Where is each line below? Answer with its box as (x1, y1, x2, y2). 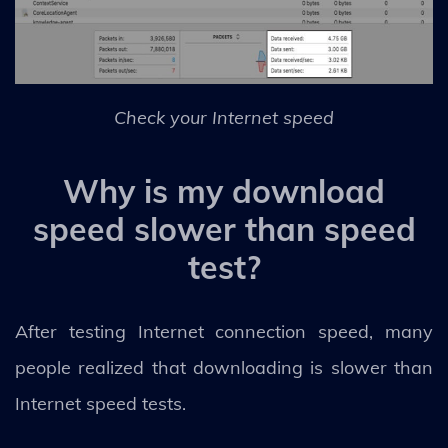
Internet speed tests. (15, 391, 191, 415)
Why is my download (63, 170, 385, 211)
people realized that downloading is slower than (15, 355, 433, 379)
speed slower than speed (32, 208, 416, 249)
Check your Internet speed (114, 105, 334, 129)
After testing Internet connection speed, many (15, 319, 433, 343)
